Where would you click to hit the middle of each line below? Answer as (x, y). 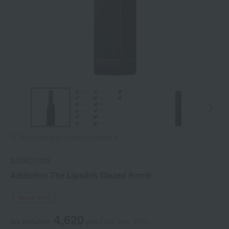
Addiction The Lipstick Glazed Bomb (81, 175)
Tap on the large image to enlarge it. (68, 137)
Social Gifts (34, 198)
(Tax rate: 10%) (125, 222)
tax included (30, 222)
